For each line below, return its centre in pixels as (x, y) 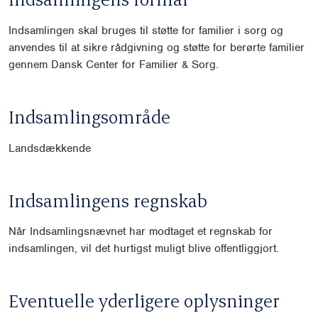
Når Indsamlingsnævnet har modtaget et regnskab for (141, 232)
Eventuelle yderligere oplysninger (144, 301)
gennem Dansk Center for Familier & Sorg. (114, 65)
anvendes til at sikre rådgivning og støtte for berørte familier (157, 48)
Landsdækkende (50, 148)
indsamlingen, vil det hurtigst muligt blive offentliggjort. (144, 249)
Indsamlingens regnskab (108, 200)
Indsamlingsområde (89, 117)
